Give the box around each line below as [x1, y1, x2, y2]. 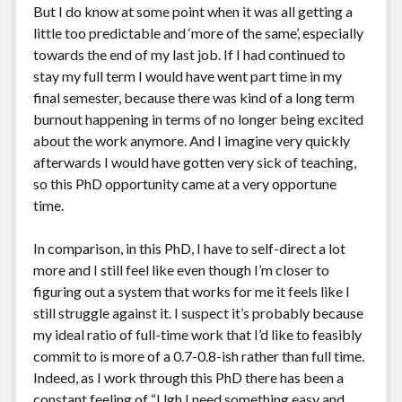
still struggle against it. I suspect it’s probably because [32, 303, 363, 321]
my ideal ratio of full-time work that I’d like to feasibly [32, 325, 362, 343]
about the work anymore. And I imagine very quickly [32, 131, 350, 149]
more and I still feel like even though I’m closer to [32, 260, 329, 278]
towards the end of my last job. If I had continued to [32, 45, 345, 63]
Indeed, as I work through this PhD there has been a [32, 368, 344, 386]
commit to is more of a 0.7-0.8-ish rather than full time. [32, 346, 364, 364]
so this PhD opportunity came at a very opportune [32, 174, 336, 192]
